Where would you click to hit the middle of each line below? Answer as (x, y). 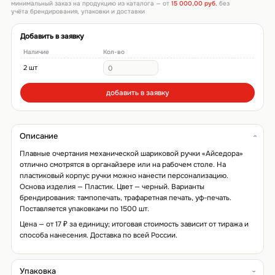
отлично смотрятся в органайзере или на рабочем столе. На (122, 165)
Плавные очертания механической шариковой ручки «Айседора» (131, 154)
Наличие (36, 52)
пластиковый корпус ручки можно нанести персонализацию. (124, 176)
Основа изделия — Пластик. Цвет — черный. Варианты (112, 187)
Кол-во (114, 52)
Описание (38, 136)
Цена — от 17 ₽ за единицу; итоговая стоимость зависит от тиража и (134, 225)
